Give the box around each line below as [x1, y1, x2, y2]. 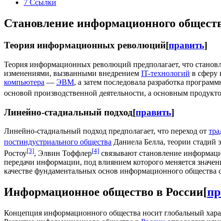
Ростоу [4, 148, 27, 157]
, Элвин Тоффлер [34, 148, 92, 157]
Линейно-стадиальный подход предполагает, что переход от [4, 127, 209, 136]
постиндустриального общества [4, 138, 111, 147]
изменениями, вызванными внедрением [4, 69, 141, 77]
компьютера [4, 77, 44, 86]
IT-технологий [141, 69, 190, 77]
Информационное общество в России [4, 185, 203, 198]
